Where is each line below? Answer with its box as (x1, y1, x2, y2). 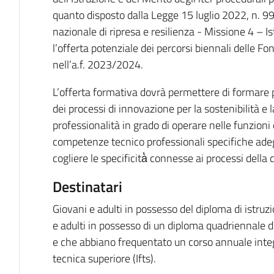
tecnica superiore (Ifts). (52, 250, 156, 267)
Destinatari (52, 175, 122, 198)
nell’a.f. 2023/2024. (52, 56, 143, 73)
